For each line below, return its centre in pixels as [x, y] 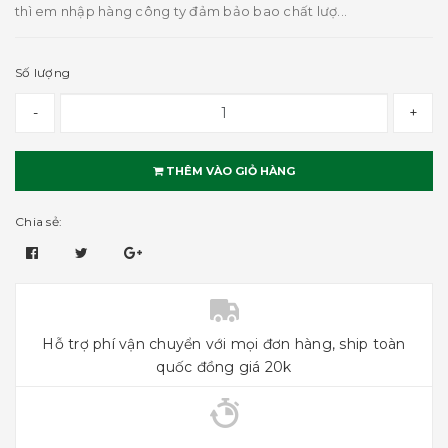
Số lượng [42, 72]
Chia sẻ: [38, 221]
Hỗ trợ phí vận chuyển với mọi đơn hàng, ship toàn [224, 344]
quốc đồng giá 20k [224, 367]
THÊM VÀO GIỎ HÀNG [229, 171]
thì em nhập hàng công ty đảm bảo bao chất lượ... [181, 11]
